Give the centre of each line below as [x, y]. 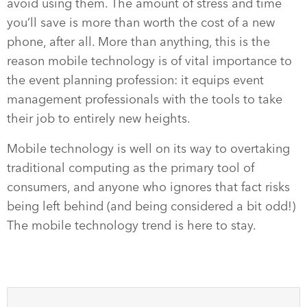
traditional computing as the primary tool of [131, 168]
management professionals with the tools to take [145, 99]
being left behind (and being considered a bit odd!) [151, 206]
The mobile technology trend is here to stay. [132, 225]
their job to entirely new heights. [99, 119]
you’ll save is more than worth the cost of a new [141, 23]
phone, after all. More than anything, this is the [138, 42]
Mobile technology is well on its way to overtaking [148, 149]
